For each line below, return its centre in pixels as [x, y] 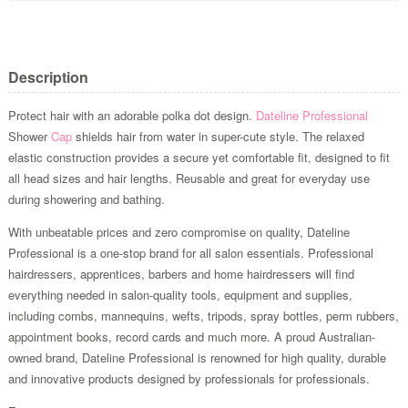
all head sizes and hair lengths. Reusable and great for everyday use [189, 178]
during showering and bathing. [86, 199]
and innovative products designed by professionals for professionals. [189, 378]
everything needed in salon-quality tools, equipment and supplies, [180, 294]
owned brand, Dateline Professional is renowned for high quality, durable [197, 357]
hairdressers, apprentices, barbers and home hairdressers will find [181, 273]
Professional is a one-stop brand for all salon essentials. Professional [190, 252]
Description [48, 76]
